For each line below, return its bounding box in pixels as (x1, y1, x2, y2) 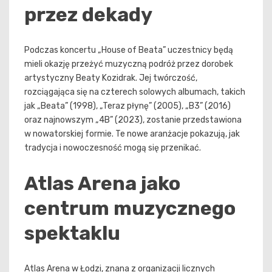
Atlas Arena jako (24, 171, 180, 195)
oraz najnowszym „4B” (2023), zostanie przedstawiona (24, 115, 242, 126)
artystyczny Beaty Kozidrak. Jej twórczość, (24, 73, 197, 84)
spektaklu (24, 221, 120, 245)
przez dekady (24, 2, 152, 26)
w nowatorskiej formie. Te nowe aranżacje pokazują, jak (24, 129, 240, 140)
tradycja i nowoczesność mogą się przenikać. (24, 143, 201, 154)
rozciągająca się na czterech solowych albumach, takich (24, 87, 245, 98)
